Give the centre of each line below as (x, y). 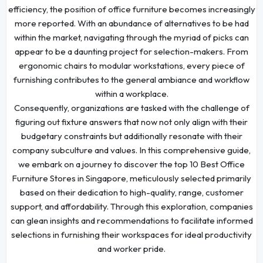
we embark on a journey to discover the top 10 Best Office (131, 164)
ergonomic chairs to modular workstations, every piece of (131, 65)
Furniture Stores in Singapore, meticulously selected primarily (131, 178)
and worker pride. (131, 248)
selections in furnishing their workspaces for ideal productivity (131, 234)
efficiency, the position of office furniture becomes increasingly (131, 9)
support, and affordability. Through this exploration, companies (131, 206)
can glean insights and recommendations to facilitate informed (131, 220)
